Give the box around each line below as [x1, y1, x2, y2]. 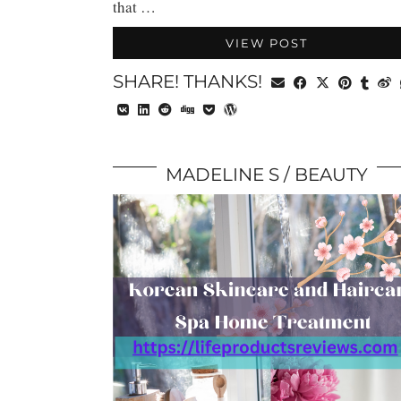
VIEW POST [226, 36, 308, 50]
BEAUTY [294, 164, 368, 185]
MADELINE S [166, 164, 279, 185]
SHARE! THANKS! [113, 71, 267, 92]
